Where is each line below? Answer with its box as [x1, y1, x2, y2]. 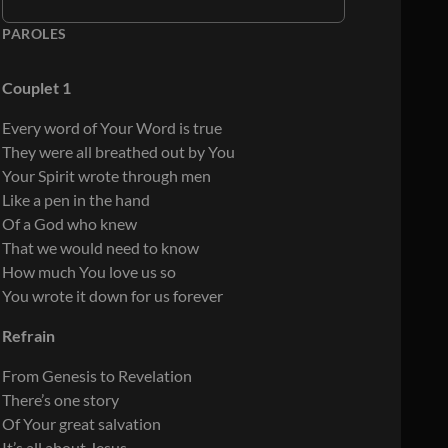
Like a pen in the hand [2, 189, 150, 209]
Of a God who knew [2, 213, 137, 233]
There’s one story [2, 389, 119, 409]
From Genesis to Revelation [2, 365, 192, 385]
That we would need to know [2, 237, 199, 257]
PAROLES [2, 24, 67, 42]
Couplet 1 [2, 77, 71, 97]
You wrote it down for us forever [2, 285, 223, 305]
